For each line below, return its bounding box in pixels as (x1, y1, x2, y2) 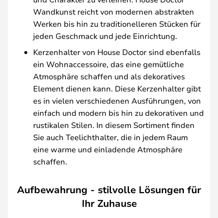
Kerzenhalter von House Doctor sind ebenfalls (33, 46, 200, 57)
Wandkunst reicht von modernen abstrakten (33, 6, 194, 17)
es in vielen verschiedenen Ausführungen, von (33, 95, 201, 106)
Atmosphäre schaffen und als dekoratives (33, 71, 185, 81)
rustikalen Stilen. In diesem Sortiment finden (33, 119, 195, 130)
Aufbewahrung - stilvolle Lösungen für (17, 183, 201, 196)
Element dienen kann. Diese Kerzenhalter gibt (33, 83, 201, 93)
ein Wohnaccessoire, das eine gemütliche (33, 58, 184, 69)
